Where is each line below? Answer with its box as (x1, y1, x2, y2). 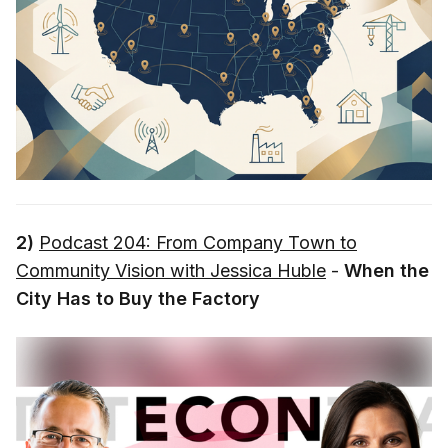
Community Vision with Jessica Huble (16, 259, 326, 281)
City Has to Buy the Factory (16, 287, 260, 309)
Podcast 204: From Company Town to (39, 231, 357, 253)
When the (344, 259, 429, 281)
